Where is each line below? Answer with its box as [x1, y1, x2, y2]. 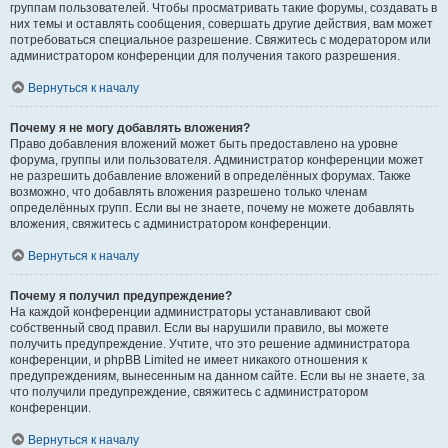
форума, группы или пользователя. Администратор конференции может [10, 153, 424, 167]
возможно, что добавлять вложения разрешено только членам [10, 185, 367, 199]
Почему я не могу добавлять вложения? [10, 121, 250, 135]
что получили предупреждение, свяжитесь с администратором [10, 385, 368, 399]
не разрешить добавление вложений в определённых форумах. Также [10, 169, 411, 183]
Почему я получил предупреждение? [10, 289, 232, 303]
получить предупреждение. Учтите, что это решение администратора [10, 337, 410, 351]
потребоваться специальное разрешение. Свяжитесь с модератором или [10, 33, 431, 47]
